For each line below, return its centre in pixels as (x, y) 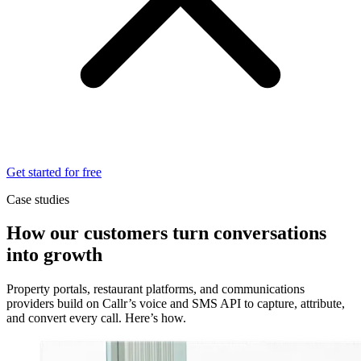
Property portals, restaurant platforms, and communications (156, 289)
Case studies (38, 199)
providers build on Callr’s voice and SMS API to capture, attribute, (176, 304)
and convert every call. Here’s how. (96, 318)
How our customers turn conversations (166, 233)
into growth (54, 255)
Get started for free (54, 172)
